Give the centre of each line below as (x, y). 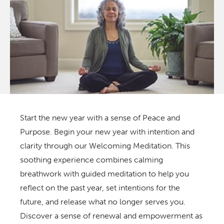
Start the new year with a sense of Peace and (100, 117)
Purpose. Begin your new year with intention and (107, 131)
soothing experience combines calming (91, 159)
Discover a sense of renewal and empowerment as (111, 215)
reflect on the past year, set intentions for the (100, 187)
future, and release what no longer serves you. (103, 201)
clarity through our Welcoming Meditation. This (105, 145)
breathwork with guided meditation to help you (104, 173)
